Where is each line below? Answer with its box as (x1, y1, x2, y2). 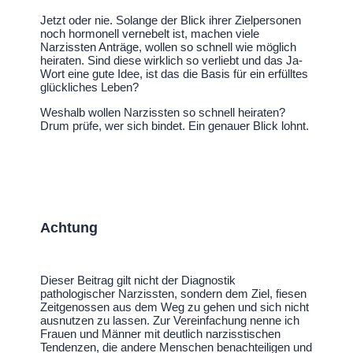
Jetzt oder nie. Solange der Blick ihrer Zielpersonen (40, 13, 302, 28)
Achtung (40, 220, 98, 236)
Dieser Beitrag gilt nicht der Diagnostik (40, 273, 236, 288)
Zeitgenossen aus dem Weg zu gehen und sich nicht (40, 300, 310, 314)
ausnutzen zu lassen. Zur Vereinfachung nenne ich (40, 314, 300, 328)
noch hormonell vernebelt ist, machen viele (40, 27, 260, 41)
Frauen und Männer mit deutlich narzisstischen (40, 327, 281, 341)
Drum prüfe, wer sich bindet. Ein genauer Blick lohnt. (40, 119, 310, 133)
